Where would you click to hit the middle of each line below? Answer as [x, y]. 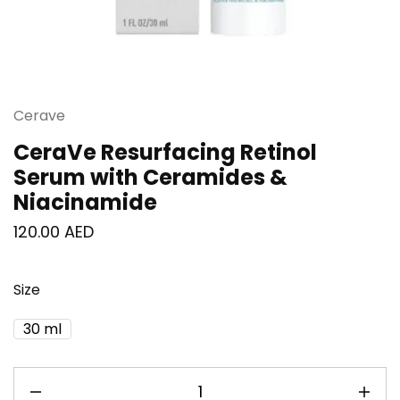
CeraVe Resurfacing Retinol [165, 152]
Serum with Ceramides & [150, 177]
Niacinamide [85, 202]
